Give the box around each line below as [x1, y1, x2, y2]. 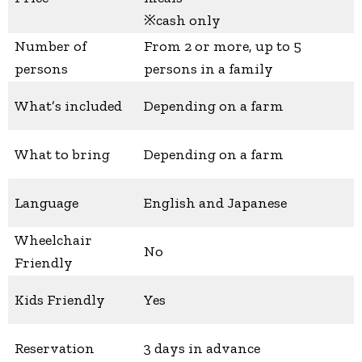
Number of [15, 37, 86, 56]
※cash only [144, 11, 221, 30]
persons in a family [144, 60, 273, 78]
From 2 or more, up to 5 [144, 37, 301, 56]
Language [15, 194, 78, 213]
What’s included [15, 97, 122, 116]
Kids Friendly [15, 291, 105, 309]
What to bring [15, 145, 110, 164]
